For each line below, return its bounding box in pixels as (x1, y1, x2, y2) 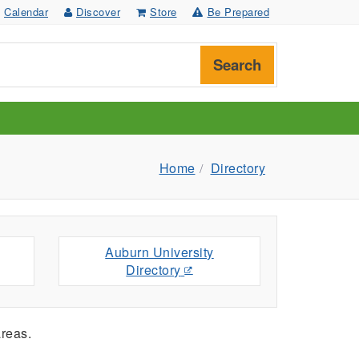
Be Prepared (207, 4, 269, 19)
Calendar (4, 4, 48, 19)
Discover (76, 4, 120, 19)
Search (213, 54, 261, 75)
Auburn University (105, 242, 214, 261)
